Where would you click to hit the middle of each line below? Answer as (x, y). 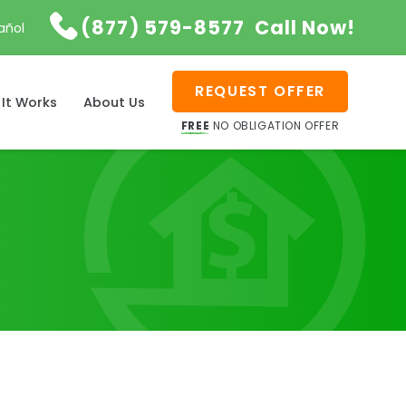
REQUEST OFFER (260, 92)
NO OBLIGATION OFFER (275, 126)
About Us (114, 102)
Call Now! (304, 27)
